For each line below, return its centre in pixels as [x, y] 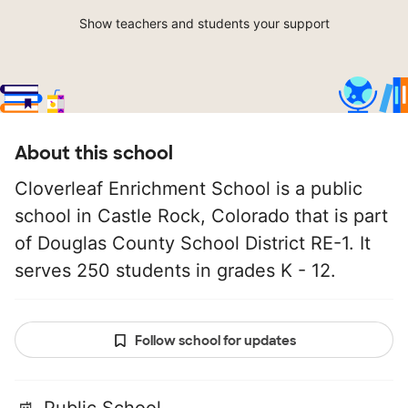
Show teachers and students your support [204, 24]
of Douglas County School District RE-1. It [193, 244]
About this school [94, 153]
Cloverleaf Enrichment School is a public [189, 189]
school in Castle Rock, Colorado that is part [201, 216]
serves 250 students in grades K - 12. [175, 271]
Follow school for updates [215, 341]
